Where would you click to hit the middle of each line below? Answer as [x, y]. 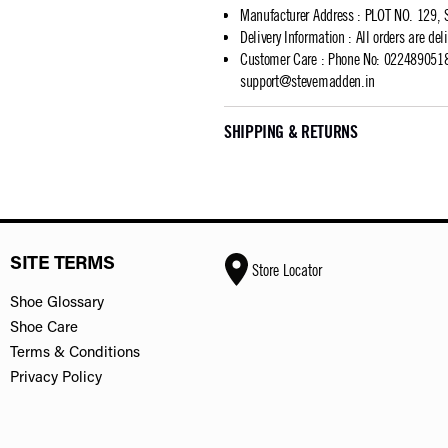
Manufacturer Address [297, 15]
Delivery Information [292, 37]
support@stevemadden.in [307, 81]
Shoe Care [44, 328]
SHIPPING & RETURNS [291, 131]
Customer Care [278, 59]
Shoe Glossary [57, 303]
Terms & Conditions [75, 353]
